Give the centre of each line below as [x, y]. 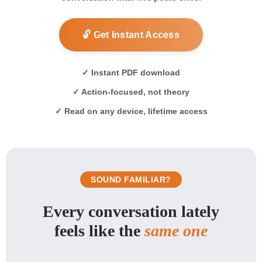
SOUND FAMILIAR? [131, 180]
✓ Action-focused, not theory [131, 92]
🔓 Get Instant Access [131, 35]
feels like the [99, 231]
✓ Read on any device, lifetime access [131, 111]
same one [176, 231]
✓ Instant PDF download [131, 73]
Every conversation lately [131, 211]
